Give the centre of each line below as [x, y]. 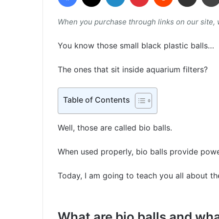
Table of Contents [97, 99]
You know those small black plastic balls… [136, 46]
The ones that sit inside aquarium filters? [133, 70]
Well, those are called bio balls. [115, 128]
